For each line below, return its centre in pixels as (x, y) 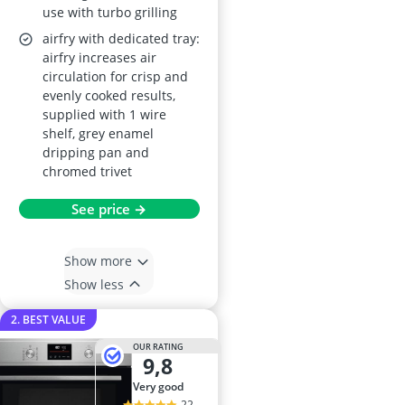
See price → (109, 209)
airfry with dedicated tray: (121, 39)
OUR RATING (158, 346)
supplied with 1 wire (104, 115)
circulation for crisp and (115, 77)
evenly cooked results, (109, 96)
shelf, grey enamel (98, 134)
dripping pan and (96, 153)
